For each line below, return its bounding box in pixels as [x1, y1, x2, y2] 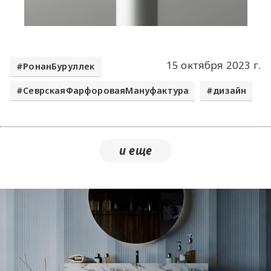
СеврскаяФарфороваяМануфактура [23, 85, 189, 97]
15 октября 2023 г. [166, 58, 261, 73]
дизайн [213, 85, 247, 97]
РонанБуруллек [23, 60, 95, 72]
